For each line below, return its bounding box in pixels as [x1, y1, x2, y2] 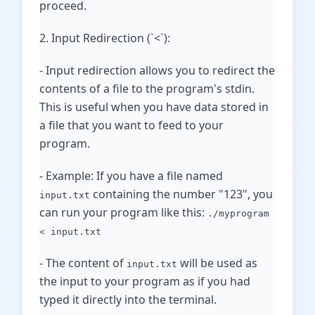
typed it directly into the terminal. [39, 292, 217, 307]
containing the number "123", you [90, 186, 273, 202]
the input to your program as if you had [39, 274, 250, 289]
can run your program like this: [39, 205, 207, 220]
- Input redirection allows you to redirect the [39, 63, 275, 78]
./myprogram [207, 208, 269, 219]
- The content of [39, 255, 127, 271]
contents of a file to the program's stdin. [39, 81, 255, 96]
